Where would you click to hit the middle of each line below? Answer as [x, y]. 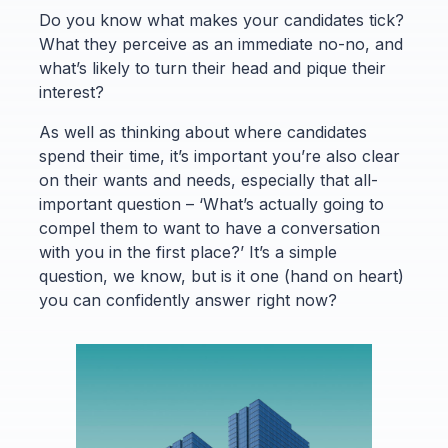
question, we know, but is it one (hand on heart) [221, 276]
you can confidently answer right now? [187, 300]
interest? [71, 92]
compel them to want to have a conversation [209, 228]
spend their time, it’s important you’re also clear [219, 156]
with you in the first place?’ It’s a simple [187, 252]
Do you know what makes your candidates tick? [221, 20]
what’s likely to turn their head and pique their [212, 68]
